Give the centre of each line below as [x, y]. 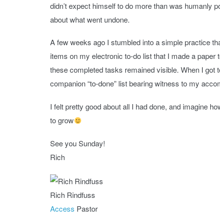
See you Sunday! [78, 143]
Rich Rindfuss [73, 194]
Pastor [86, 208]
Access [62, 208]
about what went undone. [90, 19]
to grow [62, 120]
